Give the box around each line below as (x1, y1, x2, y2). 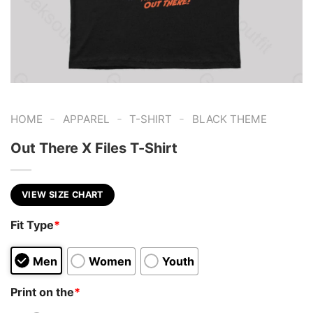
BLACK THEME (191, 112, 267, 126)
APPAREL (62, 112, 110, 126)
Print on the (10, 284, 74, 299)
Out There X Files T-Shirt (10, 139, 177, 156)
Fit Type (10, 218, 54, 233)
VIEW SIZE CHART (22, 189, 103, 200)
